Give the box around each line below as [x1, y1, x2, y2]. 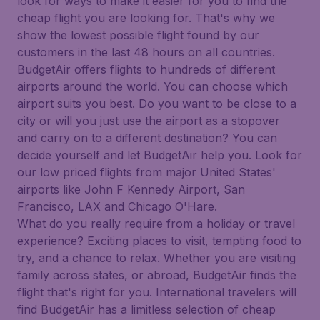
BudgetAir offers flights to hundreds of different [17, 62, 275, 76]
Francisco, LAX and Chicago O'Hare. [17, 199, 217, 214]
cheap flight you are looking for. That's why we [17, 11, 275, 25]
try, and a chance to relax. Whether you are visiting [17, 251, 296, 265]
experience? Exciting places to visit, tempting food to [17, 234, 301, 248]
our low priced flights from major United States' [17, 165, 276, 179]
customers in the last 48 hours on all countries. [17, 45, 275, 59]
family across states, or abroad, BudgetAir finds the [17, 268, 296, 282]
